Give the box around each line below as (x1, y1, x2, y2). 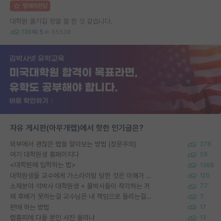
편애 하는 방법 (10, 203, 49, 211)
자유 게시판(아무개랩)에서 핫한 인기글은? (10, 123, 144, 133)
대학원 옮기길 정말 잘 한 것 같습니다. (10, 17, 112, 25)
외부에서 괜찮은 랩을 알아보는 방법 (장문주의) (10, 140, 136, 148)
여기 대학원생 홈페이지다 (10, 150, 79, 158)
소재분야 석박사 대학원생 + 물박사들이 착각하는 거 (10, 182, 150, 190)
